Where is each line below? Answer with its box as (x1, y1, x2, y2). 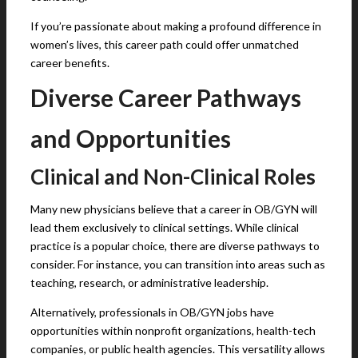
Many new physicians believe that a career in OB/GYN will (30, 202, 317, 216)
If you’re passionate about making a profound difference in (30, 19, 321, 33)
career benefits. (30, 56, 112, 70)
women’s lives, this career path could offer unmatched (30, 38, 299, 51)
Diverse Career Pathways (30, 83, 301, 112)
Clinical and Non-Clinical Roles (30, 164, 320, 189)
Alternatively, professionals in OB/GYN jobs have (30, 305, 274, 319)
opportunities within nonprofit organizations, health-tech (30, 324, 316, 337)
